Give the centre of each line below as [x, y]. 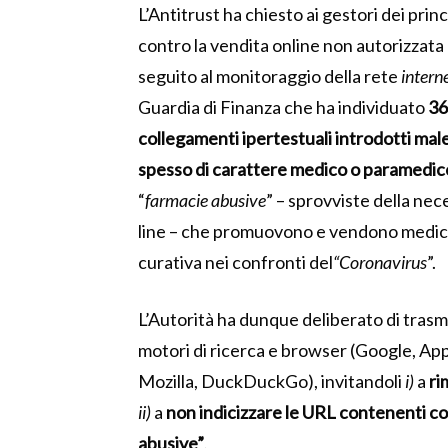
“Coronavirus [380, 262]
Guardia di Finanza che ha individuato [283, 107]
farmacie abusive [205, 200]
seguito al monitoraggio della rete [269, 76]
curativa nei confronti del [235, 262]
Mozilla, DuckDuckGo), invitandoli [271, 381]
